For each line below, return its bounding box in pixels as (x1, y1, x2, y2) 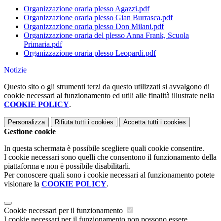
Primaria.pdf (24, 40, 62, 49)
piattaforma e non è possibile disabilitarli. (4, 162, 131, 171)
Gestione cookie (4, 127, 56, 136)
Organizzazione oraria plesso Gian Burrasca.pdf (24, 13, 173, 22)
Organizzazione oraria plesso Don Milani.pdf (24, 22, 164, 31)
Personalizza (8, 118, 45, 126)
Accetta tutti (123, 118, 158, 126)
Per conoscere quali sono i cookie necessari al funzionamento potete (4, 171, 215, 180)
